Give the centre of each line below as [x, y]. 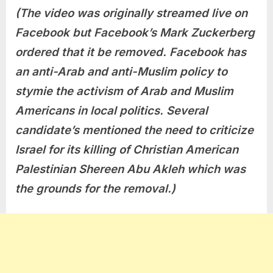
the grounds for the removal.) [95, 189]
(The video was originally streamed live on [131, 13]
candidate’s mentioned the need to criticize [134, 130]
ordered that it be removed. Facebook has [131, 52]
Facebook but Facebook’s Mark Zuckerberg [135, 33]
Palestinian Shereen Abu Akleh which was [130, 169]
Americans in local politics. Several [112, 111]
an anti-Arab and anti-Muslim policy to [121, 72]
